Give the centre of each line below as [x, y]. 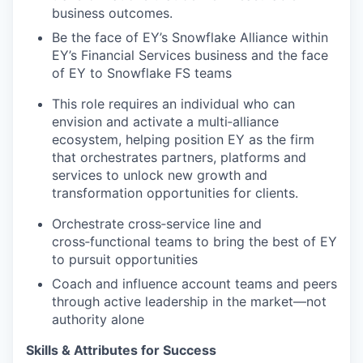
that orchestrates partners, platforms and [179, 158]
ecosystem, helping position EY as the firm [183, 140]
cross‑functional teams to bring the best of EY [194, 242]
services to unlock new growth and [160, 175]
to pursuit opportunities [125, 260]
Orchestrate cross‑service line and [157, 224]
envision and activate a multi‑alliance [165, 122]
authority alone [98, 320]
